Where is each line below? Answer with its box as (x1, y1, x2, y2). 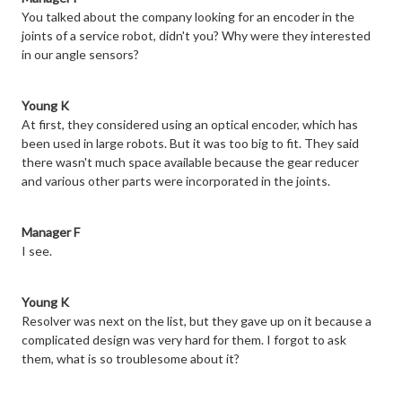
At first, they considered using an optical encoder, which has (22, 117, 358, 133)
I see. (22, 243, 52, 259)
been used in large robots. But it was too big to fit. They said (22, 135, 359, 152)
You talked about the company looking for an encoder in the (22, 9, 354, 25)
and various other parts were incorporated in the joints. (22, 173, 330, 189)
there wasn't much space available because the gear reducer (22, 154, 359, 170)
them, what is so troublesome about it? (22, 351, 240, 367)
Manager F (22, 224, 80, 240)
